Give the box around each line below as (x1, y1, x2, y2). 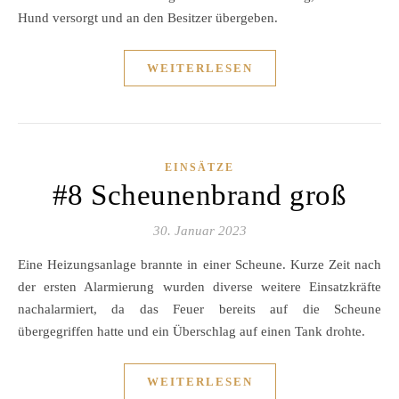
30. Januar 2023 (152, 224, 247, 238)
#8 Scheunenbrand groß (52, 179, 347, 211)
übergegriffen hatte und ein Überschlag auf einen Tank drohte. (18, 324, 365, 338)
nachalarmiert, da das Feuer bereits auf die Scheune (18, 302, 381, 316)
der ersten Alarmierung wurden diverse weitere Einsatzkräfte (18, 280, 381, 294)
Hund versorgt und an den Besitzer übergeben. (18, 11, 278, 25)
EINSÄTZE (165, 161, 234, 174)
